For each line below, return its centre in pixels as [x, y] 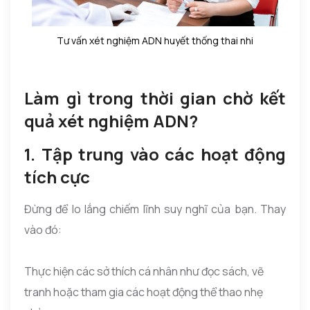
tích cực [57, 176]
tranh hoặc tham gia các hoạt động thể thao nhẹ [144, 292]
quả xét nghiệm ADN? [111, 120]
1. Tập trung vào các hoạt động [155, 154]
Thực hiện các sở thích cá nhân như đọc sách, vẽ [144, 271]
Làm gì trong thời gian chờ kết [155, 98]
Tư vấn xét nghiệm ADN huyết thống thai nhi [155, 40]
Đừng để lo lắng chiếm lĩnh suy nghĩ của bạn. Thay [155, 209]
